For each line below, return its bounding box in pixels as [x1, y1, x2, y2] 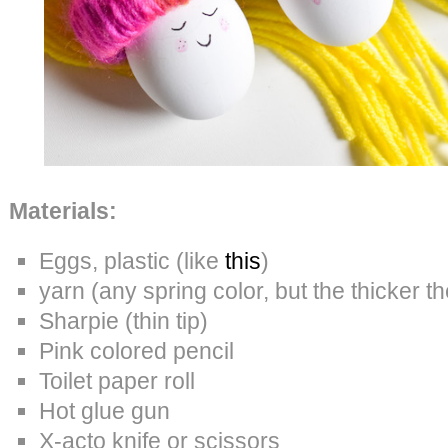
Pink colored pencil [39, 337, 234, 364]
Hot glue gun [39, 397, 170, 424]
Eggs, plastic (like [39, 247, 225, 274]
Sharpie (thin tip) [39, 307, 208, 334]
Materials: [9, 197, 117, 224]
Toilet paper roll [39, 367, 195, 394]
